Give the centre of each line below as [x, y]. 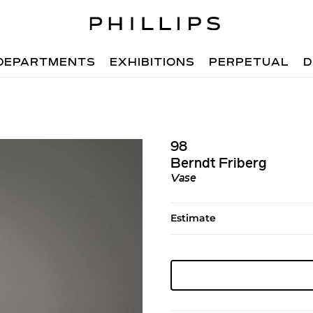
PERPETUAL [249, 63]
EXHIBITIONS [153, 63]
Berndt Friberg [218, 164]
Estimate [193, 218]
